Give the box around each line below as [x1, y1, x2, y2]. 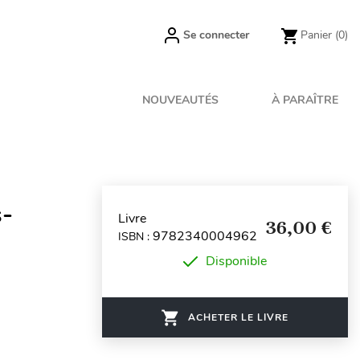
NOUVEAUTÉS [142, 92, 219, 108]
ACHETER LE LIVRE [188, 311, 288, 324]
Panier [301, 27, 332, 43]
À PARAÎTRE [272, 92, 338, 108]
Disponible [206, 252, 267, 270]
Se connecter [183, 27, 249, 43]
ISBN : [118, 228, 153, 244]
